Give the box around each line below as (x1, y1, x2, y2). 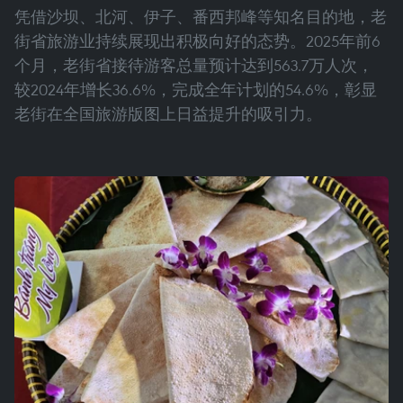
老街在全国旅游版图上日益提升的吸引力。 (14, 103, 322, 125)
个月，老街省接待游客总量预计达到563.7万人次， (14, 55, 373, 76)
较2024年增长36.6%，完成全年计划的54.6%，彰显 (14, 79, 377, 101)
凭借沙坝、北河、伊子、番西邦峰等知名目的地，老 (14, 6, 387, 28)
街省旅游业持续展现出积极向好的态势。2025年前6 (14, 31, 381, 52)
